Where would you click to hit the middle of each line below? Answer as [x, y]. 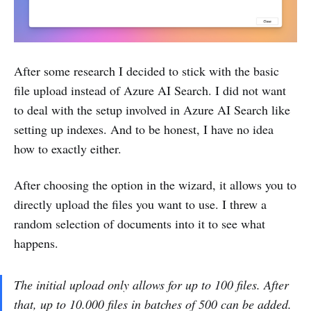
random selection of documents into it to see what [140, 224]
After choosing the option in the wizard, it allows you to [155, 185]
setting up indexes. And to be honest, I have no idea [144, 129]
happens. [36, 243]
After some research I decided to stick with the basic [146, 71]
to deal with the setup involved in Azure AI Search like [152, 110]
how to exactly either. [68, 149]
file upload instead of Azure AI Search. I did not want [150, 91]
